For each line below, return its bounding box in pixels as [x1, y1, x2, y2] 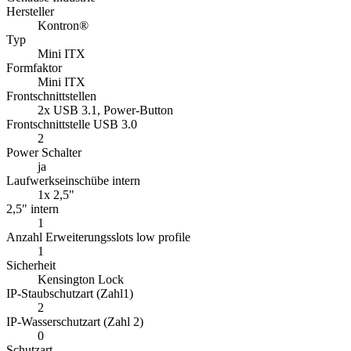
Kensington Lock [38, 273, 124, 287]
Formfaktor [6, 61, 62, 75]
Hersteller [6, 5, 54, 19]
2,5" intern [6, 202, 59, 216]
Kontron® [38, 19, 89, 33]
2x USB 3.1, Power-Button [38, 103, 173, 118]
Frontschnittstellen [6, 89, 96, 103]
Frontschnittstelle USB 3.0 [6, 118, 137, 132]
